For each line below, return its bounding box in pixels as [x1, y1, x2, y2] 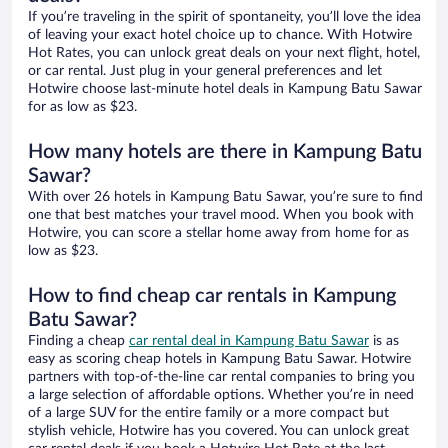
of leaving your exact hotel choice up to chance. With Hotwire [28, 28, 412, 43]
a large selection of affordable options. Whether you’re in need [28, 388, 414, 403]
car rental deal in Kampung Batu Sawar [129, 334, 369, 349]
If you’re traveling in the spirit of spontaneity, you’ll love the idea [28, 10, 421, 25]
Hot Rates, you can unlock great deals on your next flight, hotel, [28, 46, 420, 61]
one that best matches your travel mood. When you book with [28, 208, 414, 223]
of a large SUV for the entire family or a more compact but [28, 406, 389, 421]
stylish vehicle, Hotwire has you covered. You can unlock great [28, 424, 409, 439]
